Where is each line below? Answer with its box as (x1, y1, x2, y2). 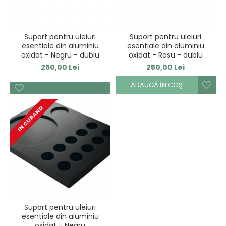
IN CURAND (15, 104, 45, 134)
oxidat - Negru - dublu (21, 49, 99, 60)
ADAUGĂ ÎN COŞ (131, 80, 183, 90)
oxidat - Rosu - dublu (128, 49, 203, 60)
